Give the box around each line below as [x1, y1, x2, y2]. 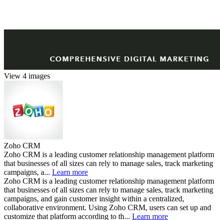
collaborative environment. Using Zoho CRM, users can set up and [4, 203, 211, 212]
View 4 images [4, 71, 50, 80]
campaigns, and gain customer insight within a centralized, [4, 194, 184, 203]
